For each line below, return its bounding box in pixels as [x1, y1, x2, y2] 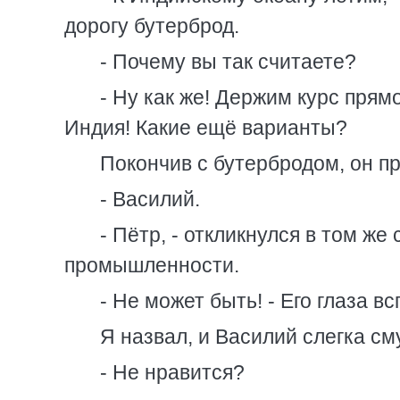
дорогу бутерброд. [64, 14, 239, 37]
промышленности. [64, 254, 239, 277]
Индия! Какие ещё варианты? [64, 116, 347, 139]
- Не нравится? [100, 361, 245, 384]
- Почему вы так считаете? [100, 50, 356, 73]
